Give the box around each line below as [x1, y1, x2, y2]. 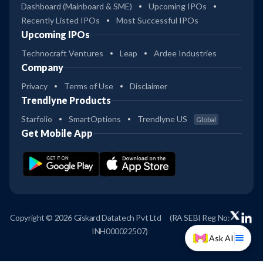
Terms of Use [64, 81, 113, 92]
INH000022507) [92, 226, 148, 237]
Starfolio [21, 114, 52, 124]
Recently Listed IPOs [21, 15, 100, 26]
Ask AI [208, 232, 234, 243]
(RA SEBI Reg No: [170, 213, 230, 223]
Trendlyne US [137, 114, 189, 124]
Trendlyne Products [21, 95, 111, 106]
